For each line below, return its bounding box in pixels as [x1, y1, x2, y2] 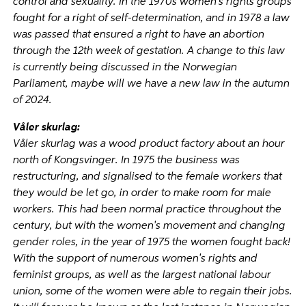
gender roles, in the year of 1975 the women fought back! [12, 237, 290, 248]
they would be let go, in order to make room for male [12, 188, 271, 199]
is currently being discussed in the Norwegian [12, 62, 237, 73]
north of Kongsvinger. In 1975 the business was [12, 155, 240, 166]
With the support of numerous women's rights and [12, 253, 258, 264]
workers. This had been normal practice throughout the [12, 204, 281, 215]
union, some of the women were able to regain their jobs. [12, 286, 292, 297]
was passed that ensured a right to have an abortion [12, 29, 264, 40]
